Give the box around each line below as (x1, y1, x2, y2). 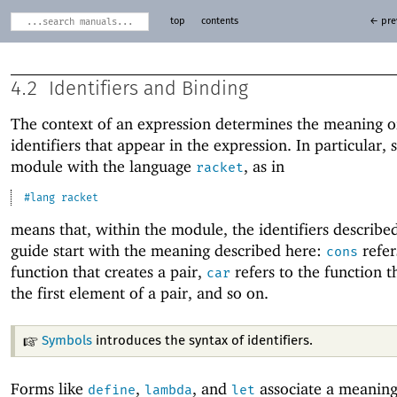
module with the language (11, 157, 196, 176)
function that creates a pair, (11, 261, 206, 281)
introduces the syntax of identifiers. (92, 333, 314, 347)
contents (200, 17, 238, 26)
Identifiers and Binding (49, 79, 248, 99)
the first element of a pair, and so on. (11, 283, 269, 302)
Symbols (42, 333, 93, 347)
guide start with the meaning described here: (11, 240, 326, 260)
